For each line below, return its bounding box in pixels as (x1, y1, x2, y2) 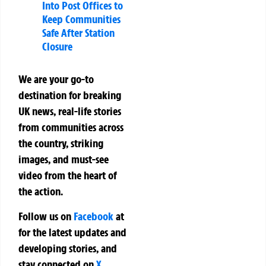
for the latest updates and (18, 224, 126, 239)
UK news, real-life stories (18, 104, 121, 119)
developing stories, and (18, 240, 117, 255)
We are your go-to (18, 72, 94, 87)
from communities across (18, 120, 123, 135)
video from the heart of (18, 168, 117, 183)
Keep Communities (42, 12, 121, 27)
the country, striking (18, 136, 103, 151)
